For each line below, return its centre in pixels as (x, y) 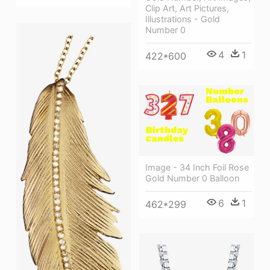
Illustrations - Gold (183, 19)
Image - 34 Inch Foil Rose (197, 168)
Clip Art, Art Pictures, (187, 8)
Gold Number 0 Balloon (192, 178)
